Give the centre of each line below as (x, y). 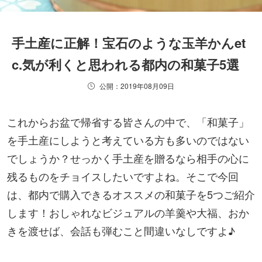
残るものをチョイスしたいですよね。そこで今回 (123, 176)
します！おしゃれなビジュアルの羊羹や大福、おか (128, 213)
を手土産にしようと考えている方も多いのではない (128, 140)
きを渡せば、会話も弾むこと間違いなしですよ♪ (121, 231)
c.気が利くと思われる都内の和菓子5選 (125, 65)
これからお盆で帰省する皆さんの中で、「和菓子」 (128, 122)
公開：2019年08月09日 (137, 86)
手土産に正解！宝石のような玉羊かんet (129, 43)
